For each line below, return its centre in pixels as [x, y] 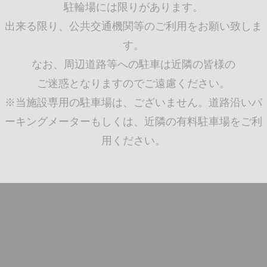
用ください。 [133, 141]
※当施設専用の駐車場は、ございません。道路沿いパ [133, 103]
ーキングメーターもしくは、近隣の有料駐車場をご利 [133, 122]
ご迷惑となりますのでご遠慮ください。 [133, 83]
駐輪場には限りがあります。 [133, 7]
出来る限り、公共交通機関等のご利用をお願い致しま [133, 26]
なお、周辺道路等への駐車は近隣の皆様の [133, 64]
